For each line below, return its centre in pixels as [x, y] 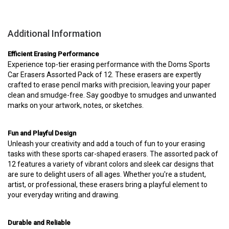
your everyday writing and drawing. [64, 195]
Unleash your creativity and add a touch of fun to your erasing [106, 144]
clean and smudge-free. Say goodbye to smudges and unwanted [112, 95]
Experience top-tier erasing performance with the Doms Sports [109, 64]
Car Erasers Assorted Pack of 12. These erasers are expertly [105, 75]
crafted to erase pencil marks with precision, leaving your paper [109, 85]
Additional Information [54, 33]
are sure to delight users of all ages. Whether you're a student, [107, 174]
